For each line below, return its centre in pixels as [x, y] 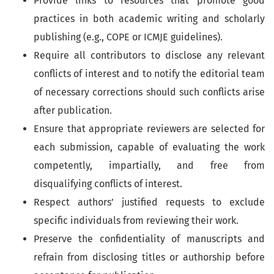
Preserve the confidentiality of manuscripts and [149, 239]
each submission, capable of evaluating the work [149, 147]
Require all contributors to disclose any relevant [149, 56]
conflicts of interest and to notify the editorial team [149, 74]
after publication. [73, 111]
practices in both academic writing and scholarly [149, 19]
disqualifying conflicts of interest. [108, 184]
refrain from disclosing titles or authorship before [149, 257]
